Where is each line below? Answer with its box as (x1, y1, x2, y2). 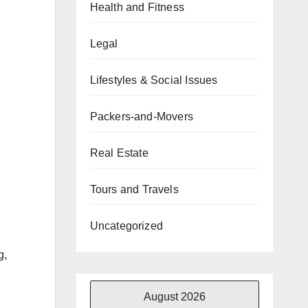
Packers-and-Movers (89, 110, 194, 122)
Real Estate (89, 146, 148, 159)
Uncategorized (89, 219, 164, 232)
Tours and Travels (89, 183, 179, 195)
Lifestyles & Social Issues (89, 74, 218, 86)
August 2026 (143, 290, 206, 302)
